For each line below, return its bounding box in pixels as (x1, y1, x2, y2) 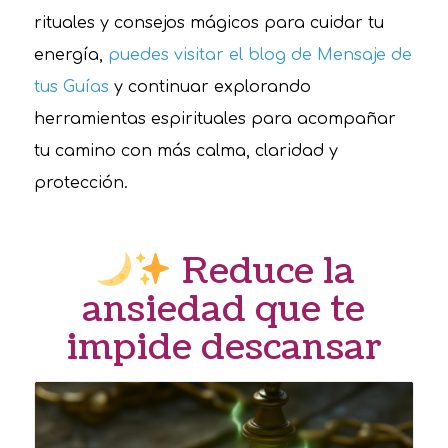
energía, (33, 45, 108, 64)
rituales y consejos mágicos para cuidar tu (33, 13, 384, 32)
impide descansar (65, 322, 382, 372)
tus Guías (33, 77, 109, 96)
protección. (33, 173, 128, 192)
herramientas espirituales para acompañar (33, 109, 396, 128)
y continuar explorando (108, 77, 311, 96)
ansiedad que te (82, 284, 366, 334)
